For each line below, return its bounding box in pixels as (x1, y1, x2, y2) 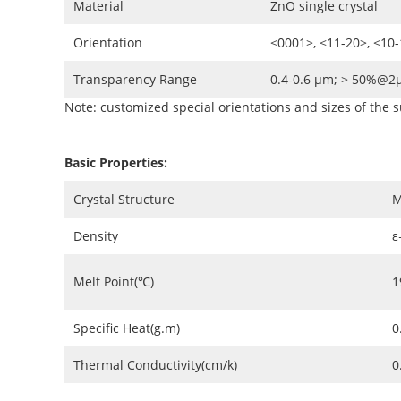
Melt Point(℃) (73, 272, 154, 290)
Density (73, 226, 118, 244)
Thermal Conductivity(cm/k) (73, 355, 237, 373)
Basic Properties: (64, 153, 167, 171)
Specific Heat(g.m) (73, 319, 180, 337)
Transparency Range (73, 70, 197, 88)
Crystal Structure (73, 190, 175, 208)
